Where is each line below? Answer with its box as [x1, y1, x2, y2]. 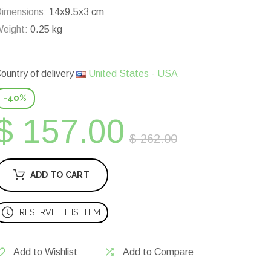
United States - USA [86, 68, 178, 79]
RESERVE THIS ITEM [19, 207, 101, 218]
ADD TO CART [30, 170, 90, 180]
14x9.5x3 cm [47, 7, 104, 18]
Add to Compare [123, 247, 194, 258]
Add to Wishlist [13, 247, 77, 258]
